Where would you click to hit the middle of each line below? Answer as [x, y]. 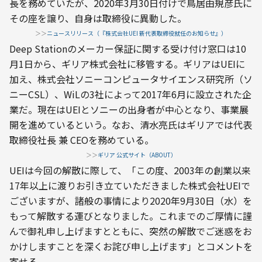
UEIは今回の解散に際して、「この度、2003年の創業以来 [130, 170]
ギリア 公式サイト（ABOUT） [137, 155]
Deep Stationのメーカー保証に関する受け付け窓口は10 [128, 49]
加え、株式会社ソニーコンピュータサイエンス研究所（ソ [131, 79]
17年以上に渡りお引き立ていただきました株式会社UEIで [130, 186]
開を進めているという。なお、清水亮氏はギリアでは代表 [131, 125]
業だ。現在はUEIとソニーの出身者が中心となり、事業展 [129, 110]
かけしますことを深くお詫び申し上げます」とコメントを [131, 247]
